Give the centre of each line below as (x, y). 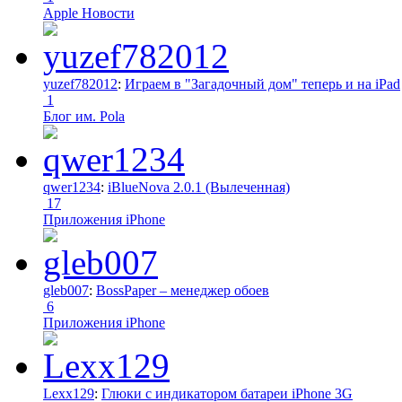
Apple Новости (89, 13)
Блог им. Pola (84, 116)
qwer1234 (72, 187)
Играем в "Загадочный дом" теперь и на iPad (262, 83)
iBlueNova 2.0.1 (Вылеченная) (199, 187)
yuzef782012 (80, 83)
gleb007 (66, 290)
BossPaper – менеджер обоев (183, 290)
